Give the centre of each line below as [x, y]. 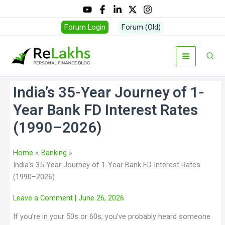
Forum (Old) [141, 27]
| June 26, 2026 [99, 198]
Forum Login [85, 27]
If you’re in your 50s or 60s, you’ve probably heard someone [111, 217]
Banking [54, 152]
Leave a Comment [43, 198]
